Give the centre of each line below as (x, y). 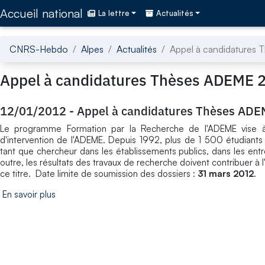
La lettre (114, 13)
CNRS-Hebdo (39, 49)
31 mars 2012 (226, 173)
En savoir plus (29, 194)
